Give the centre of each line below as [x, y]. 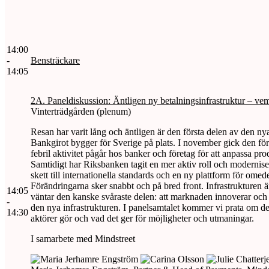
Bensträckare [55, 60]
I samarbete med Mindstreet [83, 238]
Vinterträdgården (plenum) [81, 111]
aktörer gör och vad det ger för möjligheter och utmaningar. [142, 218]
